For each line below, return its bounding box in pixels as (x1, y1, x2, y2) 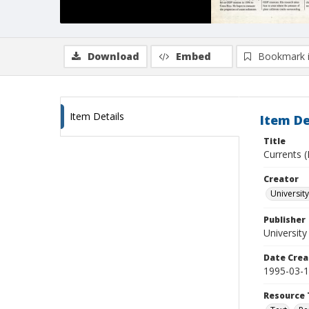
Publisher (263, 214, 306, 226)
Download (88, 50, 139, 63)
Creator (263, 173, 299, 185)
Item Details (70, 110, 124, 123)
